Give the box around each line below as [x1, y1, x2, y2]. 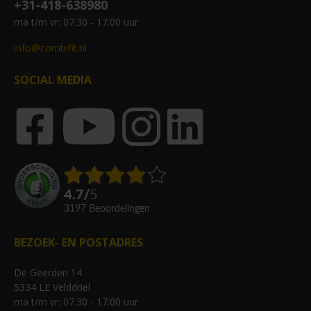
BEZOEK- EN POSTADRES [14, 235, 143, 251]
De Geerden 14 [14, 266, 82, 280]
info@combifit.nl [14, 41, 87, 55]
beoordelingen [95, 202, 150, 215]
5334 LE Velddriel [14, 280, 90, 294]
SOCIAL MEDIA [14, 72, 92, 88]
